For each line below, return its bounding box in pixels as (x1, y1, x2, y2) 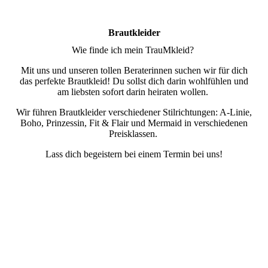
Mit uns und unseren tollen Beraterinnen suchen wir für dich (20, 65, 248, 76)
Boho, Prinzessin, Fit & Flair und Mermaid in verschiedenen (20, 118, 248, 129)
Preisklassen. (108, 129, 160, 139)
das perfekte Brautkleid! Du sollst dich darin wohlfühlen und (20, 76, 248, 87)
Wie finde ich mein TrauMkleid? (72, 45, 196, 56)
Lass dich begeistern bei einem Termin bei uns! (45, 149, 223, 160)
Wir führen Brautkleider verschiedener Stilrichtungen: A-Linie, (16, 107, 252, 118)
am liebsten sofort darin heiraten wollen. (57, 87, 211, 98)
